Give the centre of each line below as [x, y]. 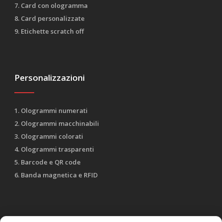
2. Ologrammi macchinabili [57, 124]
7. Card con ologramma [51, 6]
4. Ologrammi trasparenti [54, 149]
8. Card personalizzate [50, 19]
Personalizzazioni [50, 78]
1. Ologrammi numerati [51, 111]
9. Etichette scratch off [49, 31]
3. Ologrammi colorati [49, 137]
